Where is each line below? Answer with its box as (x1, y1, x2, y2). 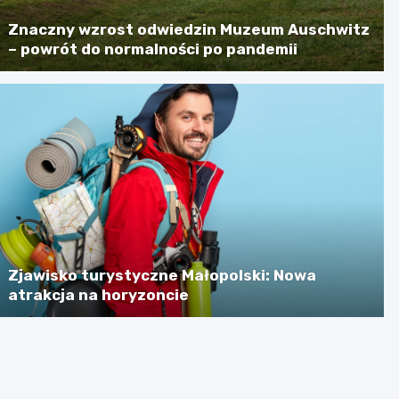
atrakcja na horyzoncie (8, 285, 190, 304)
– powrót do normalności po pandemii (8, 39, 298, 58)
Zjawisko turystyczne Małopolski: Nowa (8, 265, 317, 284)
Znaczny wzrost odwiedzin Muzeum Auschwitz (8, 20, 370, 38)
